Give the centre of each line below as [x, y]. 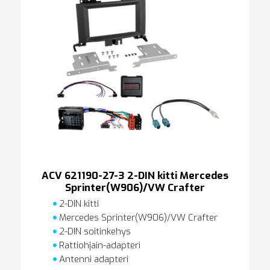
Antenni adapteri [92, 259]
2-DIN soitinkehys [93, 231]
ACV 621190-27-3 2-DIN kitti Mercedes [135, 175]
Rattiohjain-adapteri [98, 245]
